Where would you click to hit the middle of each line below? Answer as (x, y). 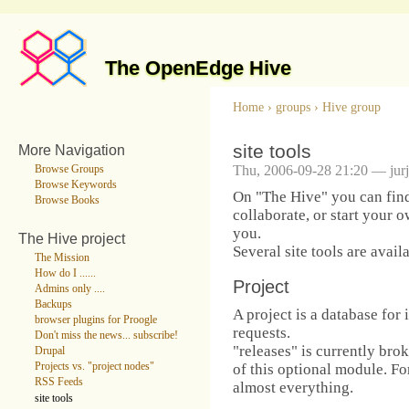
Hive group (351, 107)
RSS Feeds (58, 383)
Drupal (49, 351)
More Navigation (72, 149)
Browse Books (67, 200)
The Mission (62, 257)
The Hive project (72, 238)
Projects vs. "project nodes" (94, 367)
